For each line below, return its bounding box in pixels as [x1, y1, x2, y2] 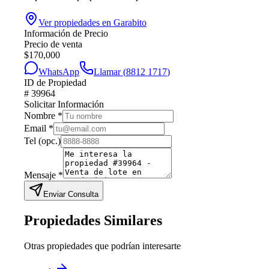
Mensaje [24, 170, 58, 181]
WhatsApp [38, 67, 79, 77]
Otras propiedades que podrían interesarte [24, 240, 181, 251]
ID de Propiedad [24, 77, 86, 88]
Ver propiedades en [38, 17, 113, 28]
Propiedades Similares [24, 212, 162, 228]
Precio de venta [24, 39, 82, 50]
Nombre [24, 110, 58, 121]
